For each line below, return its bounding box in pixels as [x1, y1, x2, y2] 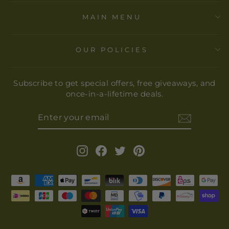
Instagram [88, 145, 129, 155]
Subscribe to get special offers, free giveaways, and [13, 78, 216, 88]
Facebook [107, 145, 146, 155]
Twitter [126, 145, 154, 155]
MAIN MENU [82, 12, 142, 21]
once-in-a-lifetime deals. [65, 88, 164, 99]
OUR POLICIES [75, 45, 149, 54]
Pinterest [145, 145, 181, 155]
